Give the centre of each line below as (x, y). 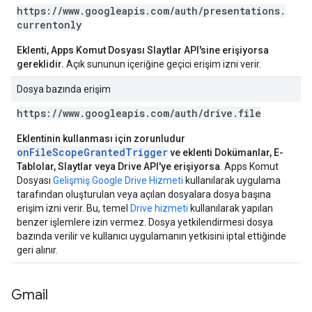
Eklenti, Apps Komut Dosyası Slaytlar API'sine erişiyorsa (143, 50)
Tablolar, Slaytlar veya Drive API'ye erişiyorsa (118, 166)
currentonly (49, 25)
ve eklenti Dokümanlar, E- (226, 153)
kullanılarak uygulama (232, 180)
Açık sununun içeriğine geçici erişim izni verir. (163, 64)
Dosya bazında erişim (64, 89)
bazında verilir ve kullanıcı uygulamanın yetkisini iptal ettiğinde (151, 236)
